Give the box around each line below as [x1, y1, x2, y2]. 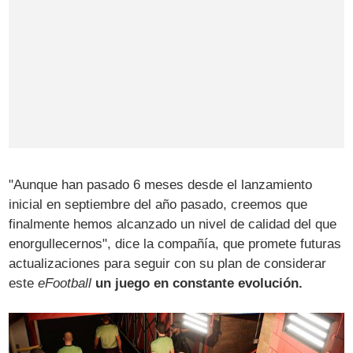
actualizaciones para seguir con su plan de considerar [9, 255, 327, 271]
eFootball [38, 275, 92, 291]
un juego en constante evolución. [95, 275, 303, 291]
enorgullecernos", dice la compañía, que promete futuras [9, 236, 342, 251]
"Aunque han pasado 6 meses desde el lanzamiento [9, 176, 313, 192]
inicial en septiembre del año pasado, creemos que [9, 196, 308, 212]
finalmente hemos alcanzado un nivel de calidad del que [9, 216, 337, 232]
